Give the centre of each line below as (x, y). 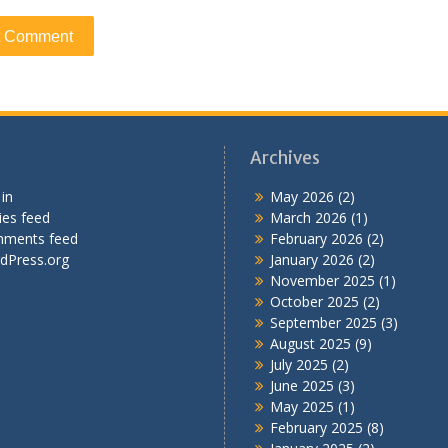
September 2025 (323, 322)
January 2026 (312, 259)
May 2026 (302, 196)
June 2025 (302, 385)
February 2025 (316, 427)
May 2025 (302, 406)
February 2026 (316, 238)
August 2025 (310, 343)
